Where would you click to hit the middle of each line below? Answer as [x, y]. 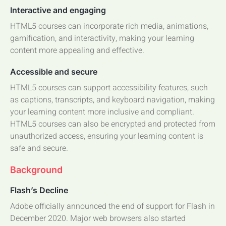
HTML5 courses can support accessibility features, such [109, 88]
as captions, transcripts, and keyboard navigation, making [112, 100]
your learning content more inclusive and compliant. [102, 112]
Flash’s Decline [39, 190]
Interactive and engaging [58, 10]
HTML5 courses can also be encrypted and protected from [113, 124]
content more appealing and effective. [77, 50]
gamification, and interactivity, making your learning [102, 38]
